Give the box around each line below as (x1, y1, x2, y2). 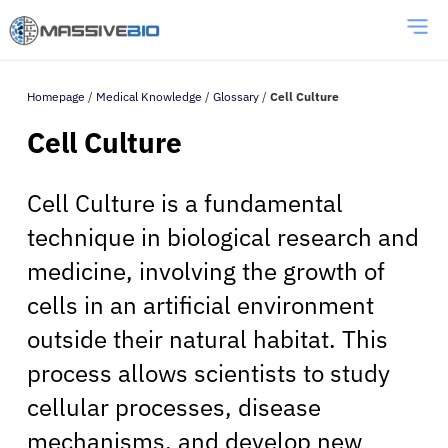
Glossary (213, 89, 259, 104)
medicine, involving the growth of (27, 254, 385, 287)
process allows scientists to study (27, 356, 390, 389)
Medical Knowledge (96, 89, 202, 104)
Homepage (27, 89, 85, 104)
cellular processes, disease (27, 390, 321, 423)
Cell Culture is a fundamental (27, 186, 343, 219)
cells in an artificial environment (27, 288, 374, 321)
